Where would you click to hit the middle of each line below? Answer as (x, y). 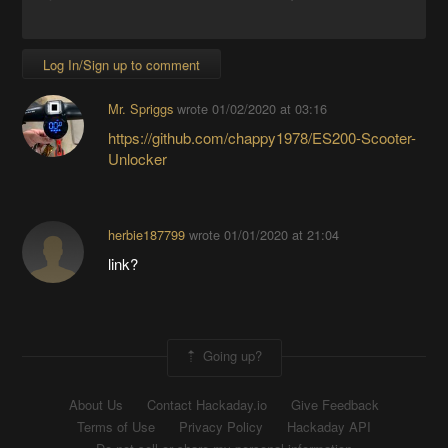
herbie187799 (146, 235)
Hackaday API (329, 427)
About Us (96, 405)
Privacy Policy (221, 427)
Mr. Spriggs (140, 109)
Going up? (230, 356)
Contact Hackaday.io (207, 405)
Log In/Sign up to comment (122, 65)
